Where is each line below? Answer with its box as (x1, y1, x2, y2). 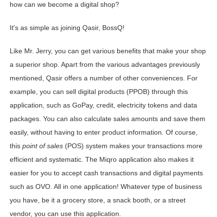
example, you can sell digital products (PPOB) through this (10, 88, 188, 96)
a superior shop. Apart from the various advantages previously (10, 61, 200, 69)
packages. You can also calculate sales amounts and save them (10, 115, 205, 123)
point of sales (22, 142, 65, 150)
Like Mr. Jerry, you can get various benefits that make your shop (10, 47, 206, 55)
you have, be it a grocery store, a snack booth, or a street (10, 196, 186, 204)
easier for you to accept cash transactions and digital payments (10, 169, 203, 177)
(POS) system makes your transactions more (65, 142, 202, 150)
